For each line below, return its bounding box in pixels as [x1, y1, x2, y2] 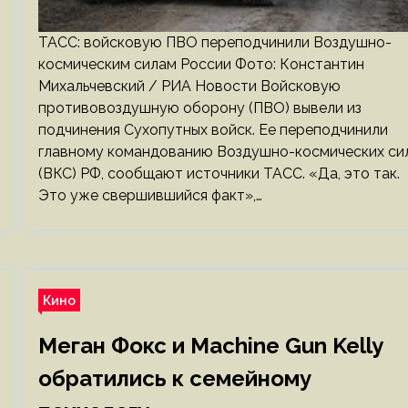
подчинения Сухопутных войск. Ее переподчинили [37, 121, 388, 138]
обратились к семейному [37, 365, 311, 392]
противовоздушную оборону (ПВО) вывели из [37, 99, 362, 117]
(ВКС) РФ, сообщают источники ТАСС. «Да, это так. [37, 165, 400, 182]
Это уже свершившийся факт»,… [37, 187, 262, 204]
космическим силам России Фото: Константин [37, 56, 364, 73]
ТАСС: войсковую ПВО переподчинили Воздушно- [37, 34, 392, 51]
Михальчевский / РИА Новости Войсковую [37, 77, 341, 95]
